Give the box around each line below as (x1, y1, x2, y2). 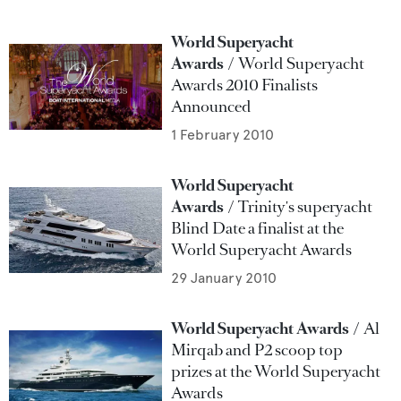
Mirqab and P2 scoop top (171, 339, 344, 361)
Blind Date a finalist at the (171, 218, 345, 239)
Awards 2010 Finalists (171, 74, 319, 96)
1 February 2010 (171, 126, 275, 143)
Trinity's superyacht (238, 196, 373, 218)
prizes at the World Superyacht (171, 361, 381, 382)
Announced (171, 96, 252, 117)
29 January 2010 (171, 269, 277, 286)
